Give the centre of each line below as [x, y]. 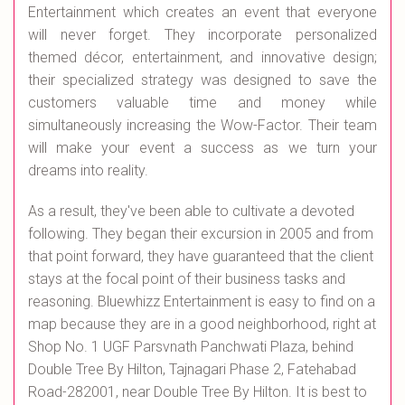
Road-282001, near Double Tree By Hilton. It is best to [198, 392]
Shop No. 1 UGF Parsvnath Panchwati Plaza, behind [191, 347]
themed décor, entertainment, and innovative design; [202, 58]
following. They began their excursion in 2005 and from [201, 234]
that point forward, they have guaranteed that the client [201, 257]
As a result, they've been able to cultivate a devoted [191, 212]
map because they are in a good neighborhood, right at [202, 325]
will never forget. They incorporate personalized [202, 35]
